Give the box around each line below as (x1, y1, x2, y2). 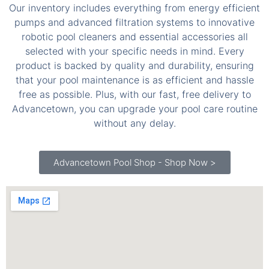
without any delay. (93, 86, 176, 99)
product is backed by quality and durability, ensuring (15, 29, 254, 41)
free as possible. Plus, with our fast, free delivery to (18, 58, 251, 70)
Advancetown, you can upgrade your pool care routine (11, 72, 258, 85)
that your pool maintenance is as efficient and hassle (15, 43, 254, 56)
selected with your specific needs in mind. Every (25, 14, 244, 27)
